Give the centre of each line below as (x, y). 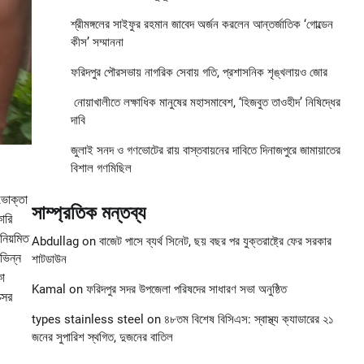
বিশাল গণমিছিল (101, 169)
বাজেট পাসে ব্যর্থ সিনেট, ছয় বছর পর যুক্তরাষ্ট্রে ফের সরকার (215, 242)
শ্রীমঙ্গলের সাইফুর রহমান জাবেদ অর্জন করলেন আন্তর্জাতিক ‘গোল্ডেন (201, 25)
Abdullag (55, 242)
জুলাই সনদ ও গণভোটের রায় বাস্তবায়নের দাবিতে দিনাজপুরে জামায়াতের (205, 151)
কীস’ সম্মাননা (97, 43)
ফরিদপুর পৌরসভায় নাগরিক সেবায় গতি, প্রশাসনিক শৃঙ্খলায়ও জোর (199, 73)
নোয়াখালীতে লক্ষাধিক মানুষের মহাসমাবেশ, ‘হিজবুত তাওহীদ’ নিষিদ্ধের (205, 103)
